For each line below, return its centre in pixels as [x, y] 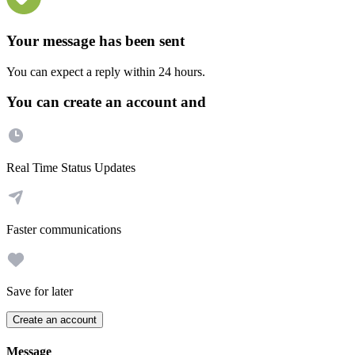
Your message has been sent [95, 40]
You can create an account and [106, 102]
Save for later [40, 292]
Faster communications [64, 230]
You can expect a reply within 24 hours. [106, 71]
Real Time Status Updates [71, 168]
